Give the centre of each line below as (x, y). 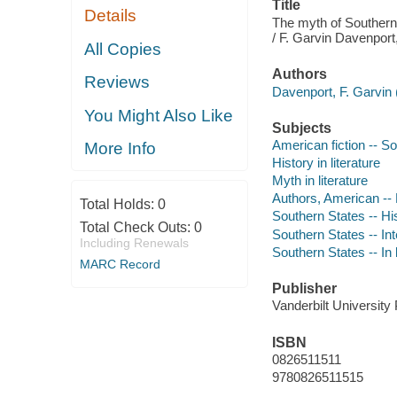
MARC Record (120, 264)
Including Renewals (134, 242)
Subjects (301, 128)
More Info (121, 149)
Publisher (304, 288)
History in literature (326, 163)
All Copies (123, 49)
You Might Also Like (159, 115)
